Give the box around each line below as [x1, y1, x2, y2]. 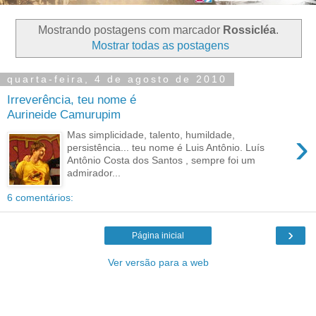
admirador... [67, 166, 121, 178]
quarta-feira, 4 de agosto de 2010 [7, 73, 227, 85]
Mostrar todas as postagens [91, 39, 229, 51]
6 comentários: [7, 192, 73, 204]
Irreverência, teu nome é [7, 92, 136, 107]
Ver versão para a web [107, 257, 209, 269]
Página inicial [132, 231, 184, 241]
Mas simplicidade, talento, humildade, [67, 128, 236, 140]
